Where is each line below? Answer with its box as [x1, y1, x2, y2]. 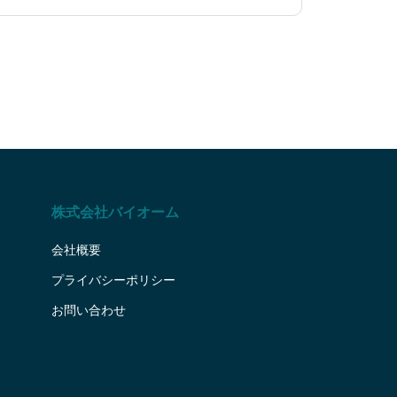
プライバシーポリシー [51, 273, 175, 287]
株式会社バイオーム [51, 205, 179, 220]
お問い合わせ [51, 303, 126, 317]
